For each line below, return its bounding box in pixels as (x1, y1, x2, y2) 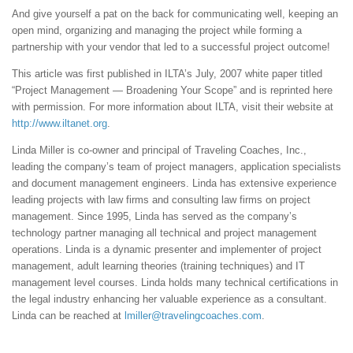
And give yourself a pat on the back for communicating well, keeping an (12, 7, 338, 20)
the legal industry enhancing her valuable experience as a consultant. (12, 293, 327, 306)
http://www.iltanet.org (12, 117, 107, 129)
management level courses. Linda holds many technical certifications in (12, 277, 338, 289)
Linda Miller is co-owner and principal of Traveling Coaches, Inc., (12, 144, 307, 157)
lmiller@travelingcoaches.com (124, 310, 262, 322)
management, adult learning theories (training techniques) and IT (12, 260, 305, 273)
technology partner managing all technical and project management (12, 227, 317, 240)
